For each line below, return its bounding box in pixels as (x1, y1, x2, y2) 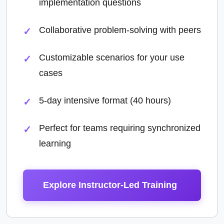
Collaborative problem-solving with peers (39, 25, 201, 35)
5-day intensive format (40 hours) (39, 95, 171, 105)
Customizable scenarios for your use (39, 52, 184, 62)
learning (39, 138, 71, 148)
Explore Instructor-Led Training (43, 180, 177, 190)
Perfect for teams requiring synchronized (39, 123, 200, 133)
